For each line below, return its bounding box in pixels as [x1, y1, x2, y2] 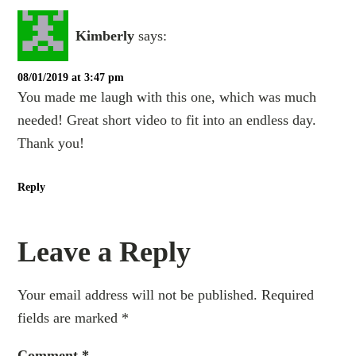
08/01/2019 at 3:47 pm [17, 72, 125, 84]
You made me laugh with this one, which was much [17, 89, 317, 106]
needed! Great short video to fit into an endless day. [17, 112, 317, 129]
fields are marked [17, 310, 122, 327]
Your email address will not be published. [17, 287, 258, 304]
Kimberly [75, 27, 135, 44]
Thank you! [17, 135, 85, 152]
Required [261, 287, 315, 304]
